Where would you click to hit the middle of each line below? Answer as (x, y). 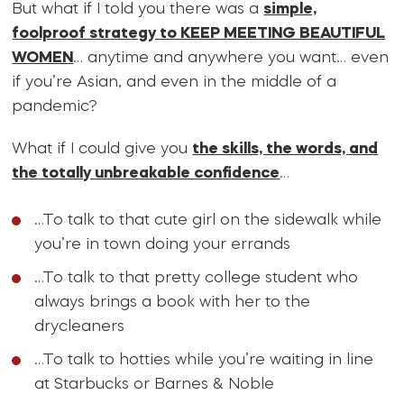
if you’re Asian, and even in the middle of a (174, 83)
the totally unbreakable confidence (146, 174)
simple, (290, 10)
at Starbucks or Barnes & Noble (155, 385)
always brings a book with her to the (173, 303)
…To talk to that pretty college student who (197, 279)
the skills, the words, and (285, 150)
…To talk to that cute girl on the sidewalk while (208, 221)
